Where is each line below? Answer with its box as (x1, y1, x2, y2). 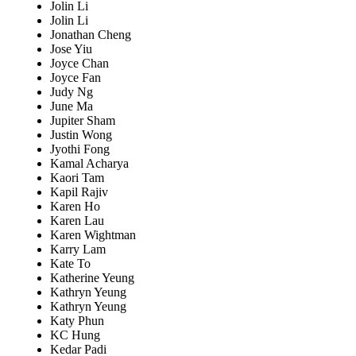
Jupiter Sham (50, 114, 115, 128)
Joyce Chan (50, 56, 109, 71)
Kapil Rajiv (50, 185, 108, 199)
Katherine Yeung (50, 271, 134, 285)
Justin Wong (50, 128, 112, 142)
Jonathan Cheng (50, 28, 131, 42)
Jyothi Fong (50, 142, 110, 157)
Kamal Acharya (50, 157, 129, 171)
